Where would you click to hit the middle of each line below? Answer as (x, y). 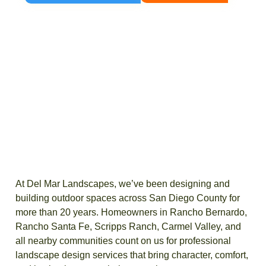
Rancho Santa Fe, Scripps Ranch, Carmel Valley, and (128, 227)
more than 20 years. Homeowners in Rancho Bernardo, (131, 212)
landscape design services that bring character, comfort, (132, 255)
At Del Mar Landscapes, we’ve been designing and (123, 184)
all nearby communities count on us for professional (123, 241)
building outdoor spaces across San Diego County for (128, 198)
